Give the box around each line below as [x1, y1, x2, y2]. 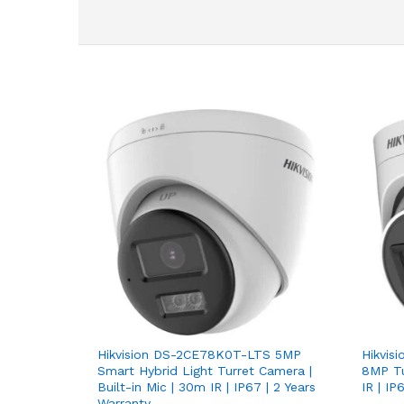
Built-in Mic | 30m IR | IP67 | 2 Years [97, 379, 316, 394]
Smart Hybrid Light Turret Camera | [97, 363, 312, 378]
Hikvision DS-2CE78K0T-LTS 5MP [97, 346, 301, 362]
